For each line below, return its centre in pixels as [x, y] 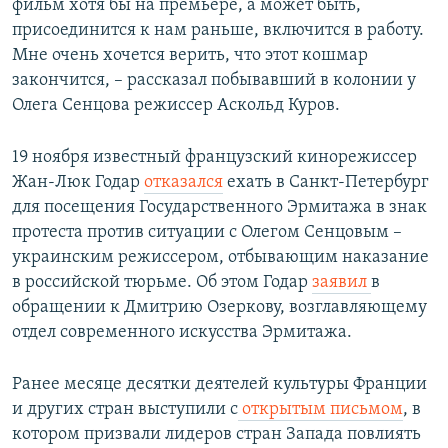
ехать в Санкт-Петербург [326, 183]
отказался [183, 183]
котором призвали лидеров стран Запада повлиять [216, 435]
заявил [341, 283]
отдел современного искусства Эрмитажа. [182, 333]
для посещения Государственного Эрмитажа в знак [219, 208]
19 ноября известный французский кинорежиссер [214, 158]
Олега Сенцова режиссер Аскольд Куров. [176, 106]
